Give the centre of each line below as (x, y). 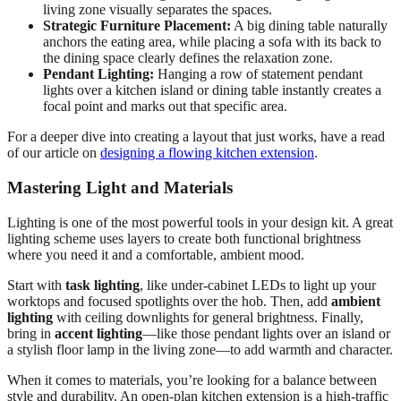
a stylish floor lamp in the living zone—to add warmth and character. (200, 349)
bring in (31, 333)
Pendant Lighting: (98, 74)
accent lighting (98, 333)
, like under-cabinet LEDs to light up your (258, 285)
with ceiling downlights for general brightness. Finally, (208, 317)
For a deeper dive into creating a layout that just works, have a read (196, 137)
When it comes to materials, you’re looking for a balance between (192, 380)
